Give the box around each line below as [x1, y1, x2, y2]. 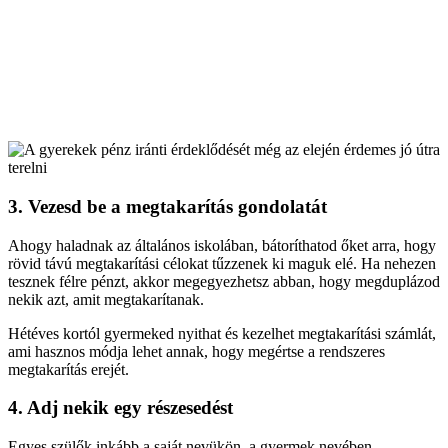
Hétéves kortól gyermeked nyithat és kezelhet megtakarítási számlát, [8, 324, 436, 342]
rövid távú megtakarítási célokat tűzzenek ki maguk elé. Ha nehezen [8, 254, 436, 272]
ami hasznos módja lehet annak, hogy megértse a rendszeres [8, 342, 385, 360]
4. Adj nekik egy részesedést [8, 397, 233, 419]
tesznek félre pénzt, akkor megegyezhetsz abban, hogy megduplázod [8, 272, 440, 290]
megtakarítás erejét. [8, 360, 129, 378]
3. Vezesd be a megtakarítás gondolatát [8, 195, 327, 217]
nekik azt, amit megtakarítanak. [8, 290, 204, 308]
